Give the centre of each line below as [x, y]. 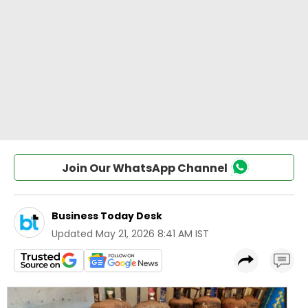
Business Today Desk [107, 216]
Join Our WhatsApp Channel [144, 168]
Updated [72, 234]
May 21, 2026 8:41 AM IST [152, 234]
